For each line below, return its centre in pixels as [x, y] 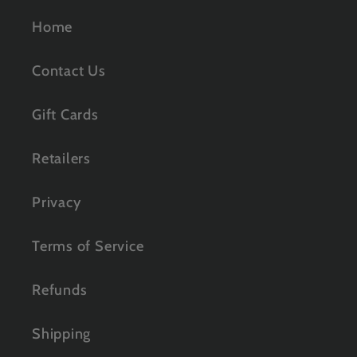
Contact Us [69, 70]
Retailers [62, 158]
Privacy [57, 202]
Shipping [62, 333]
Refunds [60, 289]
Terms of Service [88, 245]
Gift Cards [65, 114]
